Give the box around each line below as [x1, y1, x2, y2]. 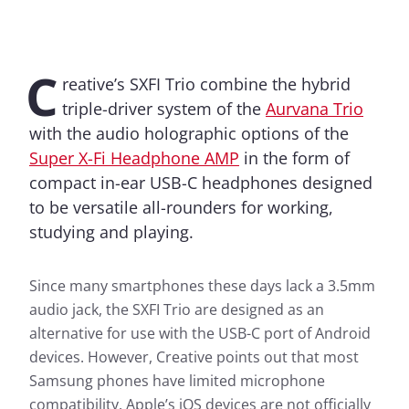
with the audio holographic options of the [29, 122, 349, 145]
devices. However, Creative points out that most [29, 347, 359, 368]
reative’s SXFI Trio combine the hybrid [62, 73, 351, 96]
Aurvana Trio [266, 98, 363, 121]
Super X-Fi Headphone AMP [29, 147, 239, 170]
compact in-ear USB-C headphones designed [29, 172, 372, 194]
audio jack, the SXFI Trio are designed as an [29, 299, 324, 320]
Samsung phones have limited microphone [29, 371, 325, 392]
